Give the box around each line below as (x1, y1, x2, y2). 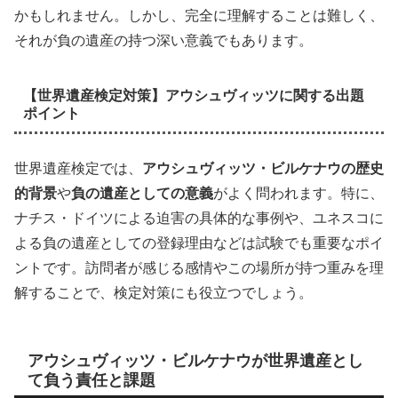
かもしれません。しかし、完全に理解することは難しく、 (14, 7, 384, 23)
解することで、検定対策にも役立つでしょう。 (14, 285, 313, 301)
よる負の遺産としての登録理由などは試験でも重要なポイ (14, 235, 384, 251)
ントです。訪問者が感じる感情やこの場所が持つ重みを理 (14, 260, 384, 276)
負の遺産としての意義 (71, 186, 213, 202)
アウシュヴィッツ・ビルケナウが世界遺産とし (28, 352, 363, 370)
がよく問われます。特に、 (213, 186, 384, 202)
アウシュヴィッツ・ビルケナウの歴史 (142, 161, 384, 177)
